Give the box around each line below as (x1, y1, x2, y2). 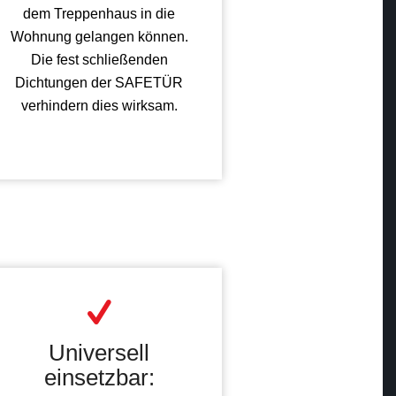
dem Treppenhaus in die (23, 5, 176, 21)
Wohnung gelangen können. (10, 28, 188, 44)
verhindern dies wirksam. (20, 97, 178, 113)
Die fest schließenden (30, 51, 168, 67)
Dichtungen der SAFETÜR (15, 74, 184, 90)
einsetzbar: (43, 364, 155, 392)
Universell (49, 339, 150, 367)
